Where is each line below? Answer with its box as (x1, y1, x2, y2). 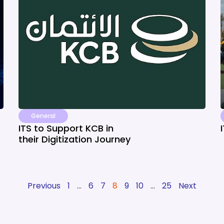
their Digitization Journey (18, 133, 131, 145)
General (31, 111, 56, 120)
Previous (27, 180, 60, 191)
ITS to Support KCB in (18, 122, 114, 134)
